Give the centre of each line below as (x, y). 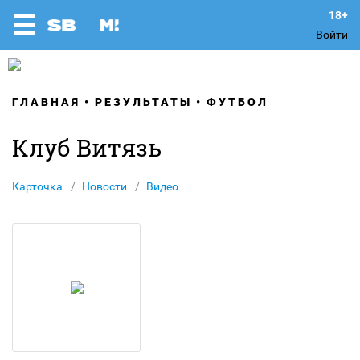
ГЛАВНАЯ (46, 102)
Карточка (37, 186)
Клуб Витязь (87, 148)
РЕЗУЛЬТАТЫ (143, 102)
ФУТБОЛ (237, 102)
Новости (104, 186)
